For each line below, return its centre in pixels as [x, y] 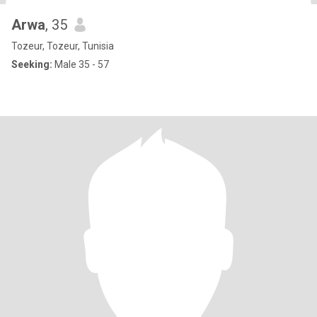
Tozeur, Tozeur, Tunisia [63, 46]
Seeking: [32, 64]
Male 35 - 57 [81, 64]
